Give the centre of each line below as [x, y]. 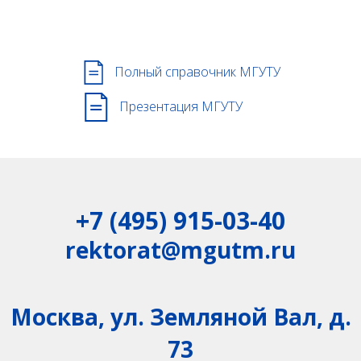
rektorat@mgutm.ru [180, 250]
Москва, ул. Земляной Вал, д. [180, 317]
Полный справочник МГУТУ [197, 72]
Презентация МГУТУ [180, 106]
